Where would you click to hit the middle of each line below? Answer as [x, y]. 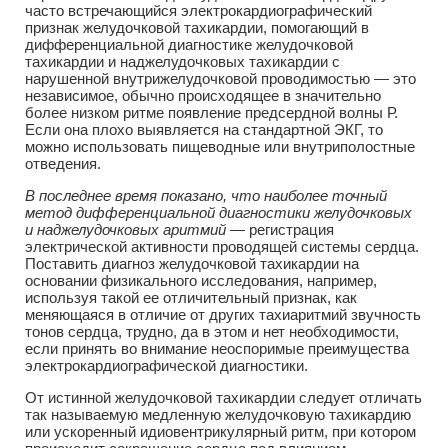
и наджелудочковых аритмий [125, 229]
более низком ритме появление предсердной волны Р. [211, 112]
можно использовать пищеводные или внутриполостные [220, 146]
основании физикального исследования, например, [201, 280]
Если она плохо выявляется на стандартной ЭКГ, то [204, 129]
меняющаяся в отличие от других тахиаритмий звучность [223, 314]
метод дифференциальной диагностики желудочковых [218, 212]
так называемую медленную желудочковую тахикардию [218, 414]
